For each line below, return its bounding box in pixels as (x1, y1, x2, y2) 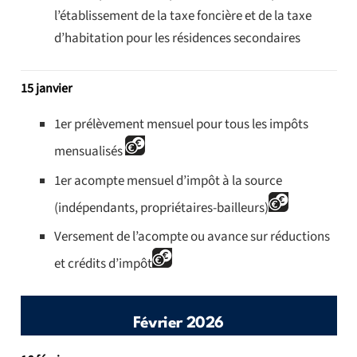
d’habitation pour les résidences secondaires (54, 29, 300, 49)
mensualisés (54, 142, 125, 162)
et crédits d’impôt (54, 254, 152, 274)
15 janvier (20, 80, 73, 98)
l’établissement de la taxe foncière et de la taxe (54, 6, 312, 26)
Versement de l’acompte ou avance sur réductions (54, 227, 330, 247)
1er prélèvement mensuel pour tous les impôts (54, 115, 308, 135)
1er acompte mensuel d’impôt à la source (54, 171, 282, 190)
